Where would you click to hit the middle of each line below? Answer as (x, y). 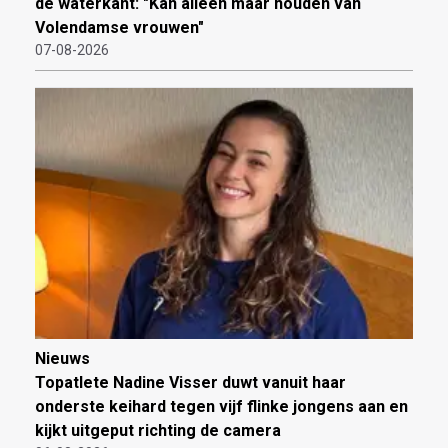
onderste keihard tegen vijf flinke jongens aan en (221, 407)
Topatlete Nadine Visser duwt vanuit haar (190, 383)
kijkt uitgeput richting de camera (158, 431)
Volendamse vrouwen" (119, 28)
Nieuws (62, 359)
